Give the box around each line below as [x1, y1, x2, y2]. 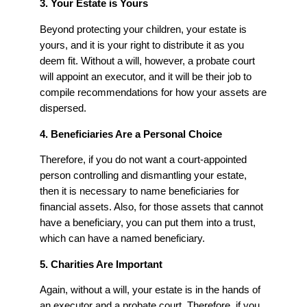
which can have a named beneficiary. [40, 233, 205, 245]
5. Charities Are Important [40, 258, 162, 270]
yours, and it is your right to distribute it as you [40, 40, 244, 51]
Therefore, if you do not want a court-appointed [40, 154, 247, 166]
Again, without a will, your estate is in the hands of [40, 284, 260, 296]
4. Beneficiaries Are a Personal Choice [40, 128, 222, 140]
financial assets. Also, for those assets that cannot [40, 201, 263, 213]
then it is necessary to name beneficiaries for [40, 186, 239, 197]
